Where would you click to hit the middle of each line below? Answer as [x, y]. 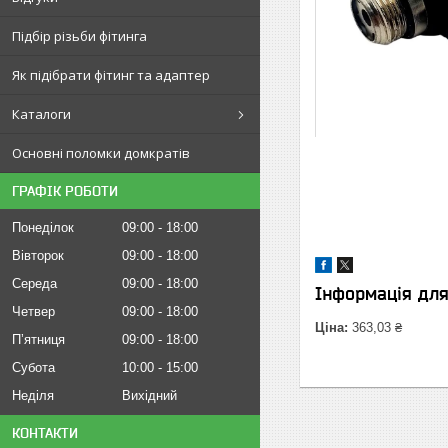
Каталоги [41, 114]
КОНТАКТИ [45, 433]
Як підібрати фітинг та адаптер [111, 75]
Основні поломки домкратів [101, 153]
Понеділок [43, 227]
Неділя [33, 395]
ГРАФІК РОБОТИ [65, 191]
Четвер [33, 311]
